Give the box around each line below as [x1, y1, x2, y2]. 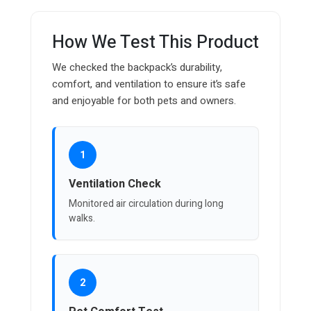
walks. [69, 211, 95, 226]
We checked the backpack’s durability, [52, 60, 222, 76]
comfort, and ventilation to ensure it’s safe [52, 76, 246, 92]
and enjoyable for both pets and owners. [52, 93, 236, 109]
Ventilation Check [69, 176, 161, 193]
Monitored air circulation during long [69, 196, 224, 212]
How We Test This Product [52, 30, 259, 56]
